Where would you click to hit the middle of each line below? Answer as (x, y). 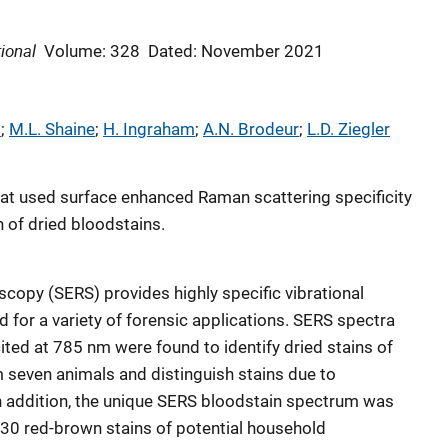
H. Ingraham (149, 129)
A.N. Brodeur (251, 129)
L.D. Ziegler (348, 129)
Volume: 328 (92, 51)
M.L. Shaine (52, 129)
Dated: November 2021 (236, 51)
